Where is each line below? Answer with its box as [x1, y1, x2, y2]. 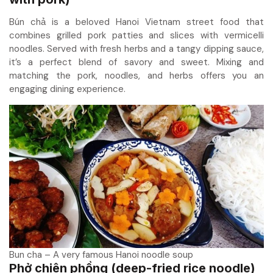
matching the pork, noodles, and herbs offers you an [9, 69, 264, 82]
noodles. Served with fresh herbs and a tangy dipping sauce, [9, 42, 264, 55]
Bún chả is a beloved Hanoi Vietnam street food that [9, 15, 264, 28]
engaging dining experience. [9, 82, 126, 95]
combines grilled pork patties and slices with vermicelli [9, 29, 264, 41]
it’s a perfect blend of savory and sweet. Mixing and [9, 55, 264, 68]
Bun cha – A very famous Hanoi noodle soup [9, 248, 193, 261]
